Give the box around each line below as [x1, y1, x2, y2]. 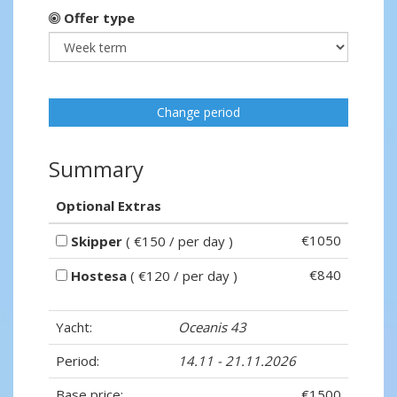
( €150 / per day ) [122, 232, 233, 251]
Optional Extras [56, 197, 161, 215]
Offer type [60, 9, 135, 27]
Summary [49, 154, 144, 184]
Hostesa [71, 267, 127, 285]
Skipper [71, 232, 122, 251]
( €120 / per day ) [127, 267, 237, 285]
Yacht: [56, 318, 92, 337]
